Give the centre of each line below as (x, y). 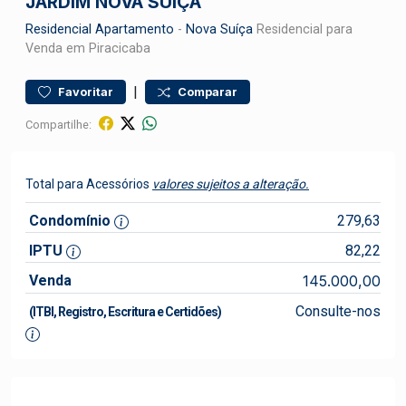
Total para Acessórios (89, 184)
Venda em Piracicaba (88, 48)
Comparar (208, 92)
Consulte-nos (338, 311)
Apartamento (135, 29)
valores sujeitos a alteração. (231, 184)
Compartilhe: (58, 124)
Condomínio (70, 221)
